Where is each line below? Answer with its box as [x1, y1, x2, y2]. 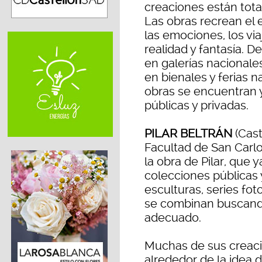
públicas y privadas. [144, 98, 249, 113]
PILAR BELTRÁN [144, 126, 232, 141]
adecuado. [144, 211, 201, 225]
